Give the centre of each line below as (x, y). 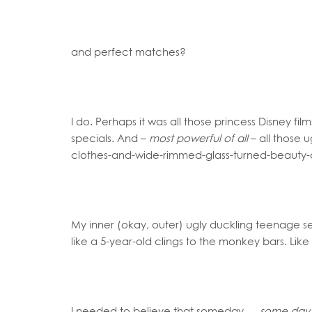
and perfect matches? (128, 52)
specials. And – (110, 138)
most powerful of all (198, 138)
